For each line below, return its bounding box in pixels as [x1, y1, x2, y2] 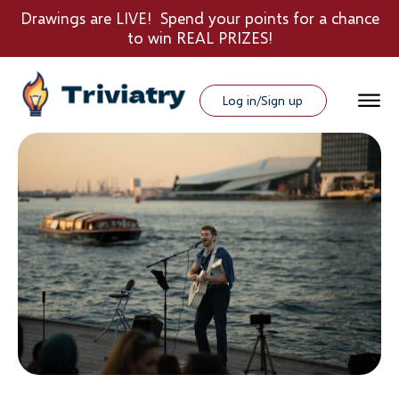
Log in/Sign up [223, 92, 304, 108]
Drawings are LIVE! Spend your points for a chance [20, 8, 379, 28]
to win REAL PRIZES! [126, 28, 273, 47]
